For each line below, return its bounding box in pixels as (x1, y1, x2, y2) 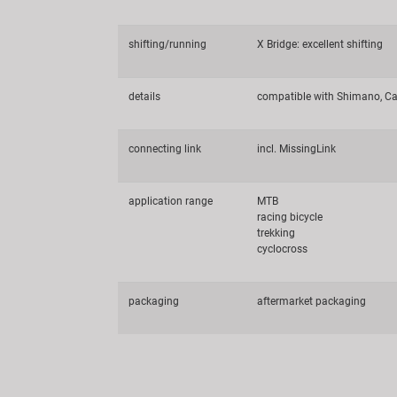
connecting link (128, 143, 201, 156)
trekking (257, 227, 295, 240)
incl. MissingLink (257, 143, 336, 156)
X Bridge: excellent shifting (257, 38, 383, 51)
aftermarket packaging (257, 295, 366, 308)
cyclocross (257, 243, 307, 256)
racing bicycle (257, 211, 323, 224)
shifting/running (128, 38, 206, 51)
